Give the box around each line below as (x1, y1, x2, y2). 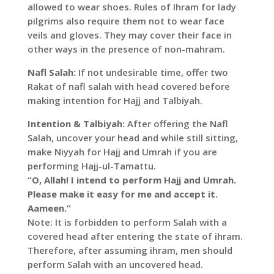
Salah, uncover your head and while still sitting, (27, 131, 238, 144)
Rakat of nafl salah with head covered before (27, 80, 230, 93)
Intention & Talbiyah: (27, 117, 125, 130)
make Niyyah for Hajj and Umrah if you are (27, 146, 217, 158)
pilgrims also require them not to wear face (27, 15, 224, 28)
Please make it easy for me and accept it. (27, 188, 218, 201)
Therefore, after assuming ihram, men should (27, 244, 232, 257)
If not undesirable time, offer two (78, 66, 228, 79)
